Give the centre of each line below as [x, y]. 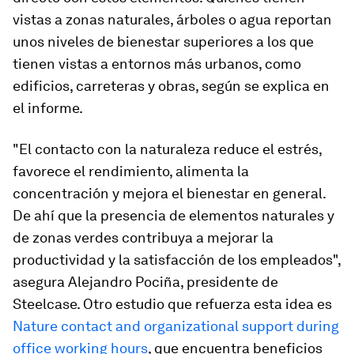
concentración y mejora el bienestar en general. [169, 193]
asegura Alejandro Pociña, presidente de [145, 282]
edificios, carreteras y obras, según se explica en [171, 86]
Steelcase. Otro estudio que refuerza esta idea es [172, 304]
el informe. [48, 108]
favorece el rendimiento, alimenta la [131, 171]
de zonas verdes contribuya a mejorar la [143, 237]
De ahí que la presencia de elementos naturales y [173, 215]
